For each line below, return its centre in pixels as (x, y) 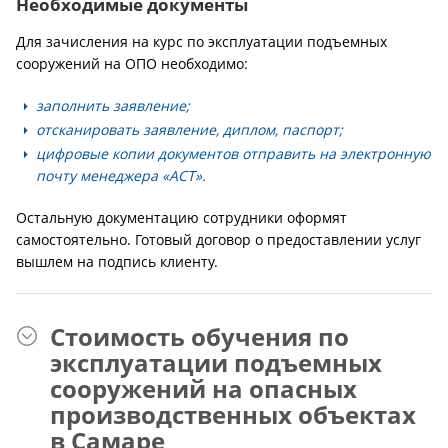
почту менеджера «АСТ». (121, 175)
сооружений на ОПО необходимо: (132, 63)
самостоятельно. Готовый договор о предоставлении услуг (218, 239)
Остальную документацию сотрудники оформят (181, 217)
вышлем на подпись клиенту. (117, 261)
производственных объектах (233, 414)
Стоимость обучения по (199, 336)
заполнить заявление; (113, 105)
